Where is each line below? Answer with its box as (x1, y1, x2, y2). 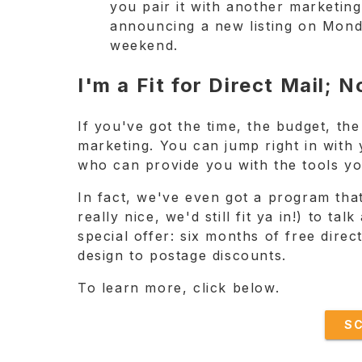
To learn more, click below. (78, 279, 280, 296)
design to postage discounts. (78, 246, 287, 263)
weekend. (110, 36, 179, 53)
